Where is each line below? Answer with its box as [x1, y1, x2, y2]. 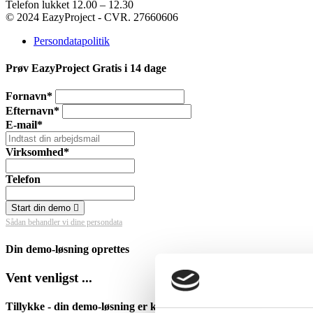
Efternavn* [6, 105, 59, 117]
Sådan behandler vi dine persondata [6, 217, 122, 228]
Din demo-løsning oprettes [6, 242, 129, 255]
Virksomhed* [6, 146, 69, 159]
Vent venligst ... [6, 270, 92, 285]
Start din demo [11, 203, 73, 214]
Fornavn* [6, 90, 52, 103]
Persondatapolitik [34, 34, 110, 47]
